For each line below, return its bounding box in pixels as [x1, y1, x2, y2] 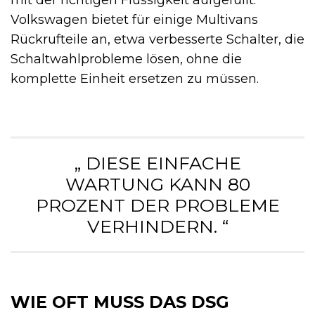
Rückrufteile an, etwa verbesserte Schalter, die [11, 32, 304, 48]
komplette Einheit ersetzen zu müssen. [11, 71, 259, 87]
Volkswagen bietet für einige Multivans [11, 12, 258, 28]
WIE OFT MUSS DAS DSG [11, 292, 229, 313]
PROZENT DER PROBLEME [35, 195, 280, 217]
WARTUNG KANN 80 [65, 174, 250, 195]
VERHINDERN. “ [86, 216, 229, 238]
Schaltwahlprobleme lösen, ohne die [11, 51, 242, 67]
